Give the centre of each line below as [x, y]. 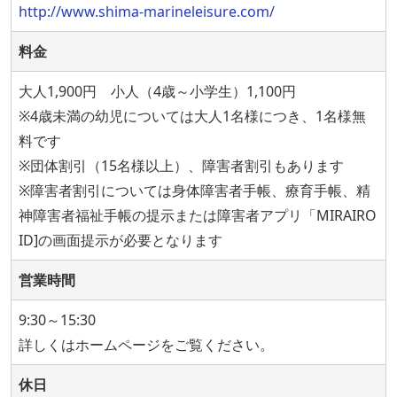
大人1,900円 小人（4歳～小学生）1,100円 [157, 91]
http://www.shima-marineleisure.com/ [147, 12]
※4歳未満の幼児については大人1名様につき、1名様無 [192, 116]
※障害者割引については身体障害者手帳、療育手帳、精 [195, 191]
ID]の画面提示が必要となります [121, 240]
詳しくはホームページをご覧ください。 [146, 345]
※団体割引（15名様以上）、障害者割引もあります [181, 166]
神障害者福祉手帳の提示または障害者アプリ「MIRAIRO [198, 215]
